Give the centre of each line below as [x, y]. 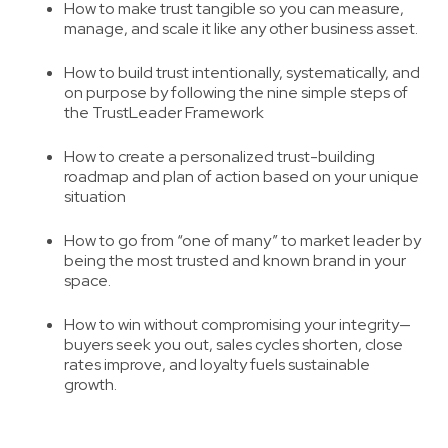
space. [87, 281]
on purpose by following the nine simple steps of [236, 93]
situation [95, 197]
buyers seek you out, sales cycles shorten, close [233, 345]
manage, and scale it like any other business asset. [241, 29]
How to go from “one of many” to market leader [232, 241]
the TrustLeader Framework [164, 113]
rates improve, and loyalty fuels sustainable [217, 365]
